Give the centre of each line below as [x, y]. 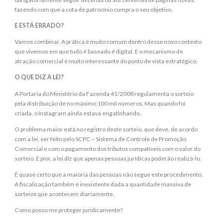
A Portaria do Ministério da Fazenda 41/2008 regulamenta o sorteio [104, 93]
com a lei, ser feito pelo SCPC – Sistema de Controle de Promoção [100, 139]
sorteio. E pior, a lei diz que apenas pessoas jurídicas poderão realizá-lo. [108, 158]
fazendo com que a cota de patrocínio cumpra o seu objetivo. [94, 10]
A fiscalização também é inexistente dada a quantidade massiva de [103, 184]
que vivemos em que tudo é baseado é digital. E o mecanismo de [99, 52]
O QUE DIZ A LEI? [39, 77]
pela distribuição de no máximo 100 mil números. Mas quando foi [100, 103]
